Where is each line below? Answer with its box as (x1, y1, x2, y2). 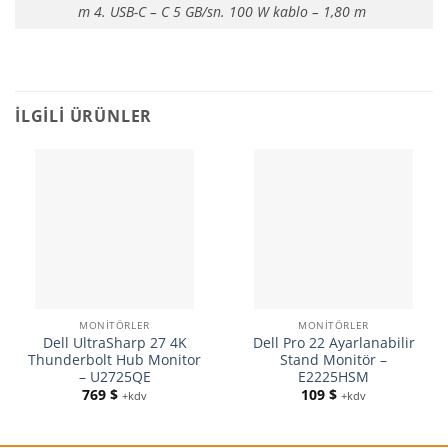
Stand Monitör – (280, 349, 387, 369)
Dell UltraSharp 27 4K (42, 332, 187, 352)
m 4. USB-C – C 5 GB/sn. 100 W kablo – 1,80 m (78, 2, 370, 22)
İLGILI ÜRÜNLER (15, 105, 153, 128)
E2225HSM (298, 366, 369, 386)
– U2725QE (78, 366, 151, 386)
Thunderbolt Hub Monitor (28, 349, 201, 369)
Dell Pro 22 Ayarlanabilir (252, 332, 415, 352)
